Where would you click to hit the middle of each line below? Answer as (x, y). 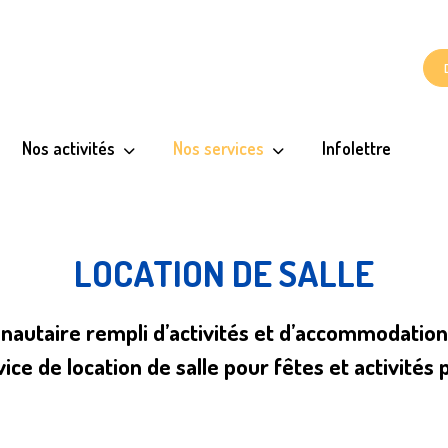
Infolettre (356, 148)
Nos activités (68, 148)
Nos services (218, 148)
